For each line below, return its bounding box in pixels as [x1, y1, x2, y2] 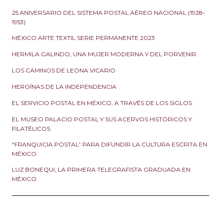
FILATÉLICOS [12, 125, 50, 132]
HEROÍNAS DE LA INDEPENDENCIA [12, 83, 116, 91]
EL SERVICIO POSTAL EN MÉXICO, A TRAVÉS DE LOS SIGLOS [12, 99, 192, 107]
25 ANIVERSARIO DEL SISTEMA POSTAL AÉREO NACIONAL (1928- [12, 9, 205, 17]
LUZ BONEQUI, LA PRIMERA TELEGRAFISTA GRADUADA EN [12, 166, 190, 174]
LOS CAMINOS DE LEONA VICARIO [12, 67, 115, 74]
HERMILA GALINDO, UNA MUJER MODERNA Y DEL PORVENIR [12, 50, 196, 58]
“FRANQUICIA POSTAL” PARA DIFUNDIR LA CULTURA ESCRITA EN [12, 141, 207, 148]
